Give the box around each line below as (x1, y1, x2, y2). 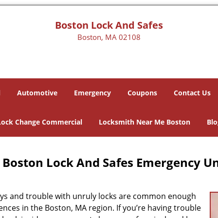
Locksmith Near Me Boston (98, 117, 190, 127)
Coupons (127, 88, 157, 97)
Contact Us (174, 88, 211, 97)
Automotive (17, 88, 57, 97)
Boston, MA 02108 (77, 32, 141, 42)
